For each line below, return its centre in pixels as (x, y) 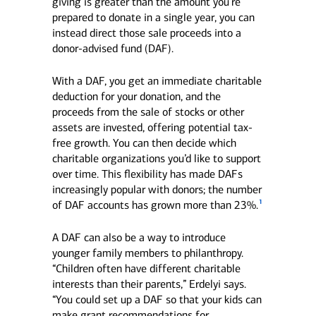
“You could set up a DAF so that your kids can (157, 299)
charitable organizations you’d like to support (156, 158)
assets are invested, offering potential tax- (152, 127)
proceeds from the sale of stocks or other (148, 112)
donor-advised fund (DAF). (113, 48)
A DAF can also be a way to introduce (139, 237)
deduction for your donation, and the (136, 96)
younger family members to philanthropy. (147, 253)
